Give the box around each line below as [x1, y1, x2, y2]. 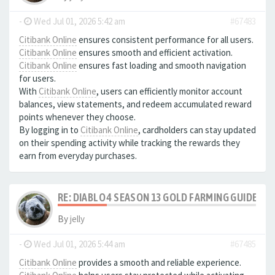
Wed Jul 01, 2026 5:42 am [32, 15, 125, 27]
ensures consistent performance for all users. [77, 34, 254, 45]
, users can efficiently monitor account [96, 85, 242, 97]
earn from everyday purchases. [19, 150, 137, 161]
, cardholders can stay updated [138, 124, 256, 136]
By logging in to [19, 124, 80, 136]
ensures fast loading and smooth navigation [77, 60, 246, 71]
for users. [19, 72, 56, 84]
